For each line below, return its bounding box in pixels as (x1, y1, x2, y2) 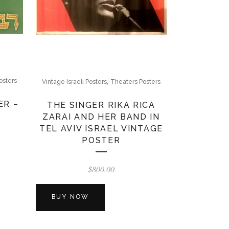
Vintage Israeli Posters (41, 78, 107, 86)
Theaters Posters (110, 78, 161, 86)
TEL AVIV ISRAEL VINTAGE (39, 124, 163, 134)
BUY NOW (51, 193, 89, 201)
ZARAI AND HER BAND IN (42, 112, 160, 122)
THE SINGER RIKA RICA (47, 100, 155, 110)
